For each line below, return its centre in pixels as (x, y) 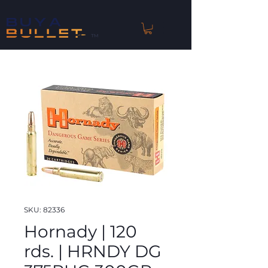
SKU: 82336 (44, 210)
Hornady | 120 (80, 232)
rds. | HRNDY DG (93, 252)
